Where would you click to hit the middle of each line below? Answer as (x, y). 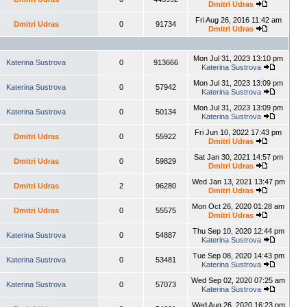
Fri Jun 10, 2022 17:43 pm (238, 132)
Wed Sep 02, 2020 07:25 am (238, 280)
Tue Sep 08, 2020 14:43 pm (238, 256)
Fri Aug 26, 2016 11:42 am (238, 20)
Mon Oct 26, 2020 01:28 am (238, 206)
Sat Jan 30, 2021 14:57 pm (238, 157)
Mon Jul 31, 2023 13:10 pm (238, 58)
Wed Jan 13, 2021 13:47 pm (238, 182)
